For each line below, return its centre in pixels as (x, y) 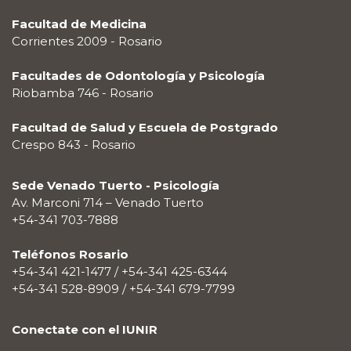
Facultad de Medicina (79, 24)
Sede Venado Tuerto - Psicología (116, 186)
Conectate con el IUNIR (85, 330)
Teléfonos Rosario (70, 255)
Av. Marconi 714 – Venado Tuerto (108, 203)
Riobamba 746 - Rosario (83, 93)
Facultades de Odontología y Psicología (138, 76)
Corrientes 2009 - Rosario (87, 42)
